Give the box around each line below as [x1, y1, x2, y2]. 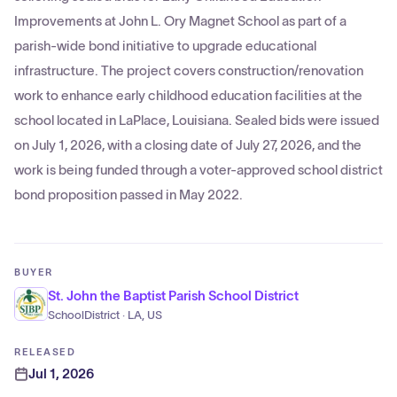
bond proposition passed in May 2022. [14, 187, 243, 202]
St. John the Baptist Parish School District [48, 288, 299, 303]
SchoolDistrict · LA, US [48, 309, 162, 322]
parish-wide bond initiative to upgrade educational [14, 38, 316, 53]
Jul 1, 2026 [28, 366, 94, 381]
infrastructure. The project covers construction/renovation [14, 63, 363, 78]
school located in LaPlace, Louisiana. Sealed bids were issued [14, 113, 379, 128]
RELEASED [14, 346, 76, 357]
